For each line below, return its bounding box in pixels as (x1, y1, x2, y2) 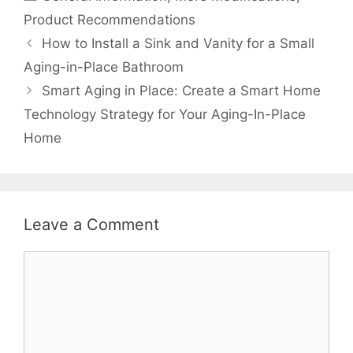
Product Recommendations (24, 12, 195, 28)
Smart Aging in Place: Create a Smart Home (42, 83, 321, 99)
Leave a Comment (24, 215, 159, 235)
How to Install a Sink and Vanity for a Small (42, 35, 315, 52)
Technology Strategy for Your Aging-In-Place (24, 106, 306, 123)
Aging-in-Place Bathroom (24, 59, 184, 76)
